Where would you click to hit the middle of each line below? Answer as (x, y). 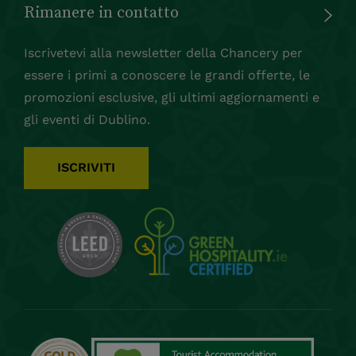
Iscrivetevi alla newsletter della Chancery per (163, 52)
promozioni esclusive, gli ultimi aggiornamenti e (172, 97)
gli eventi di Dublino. (87, 119)
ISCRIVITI (86, 167)
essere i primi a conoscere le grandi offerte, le (167, 75)
